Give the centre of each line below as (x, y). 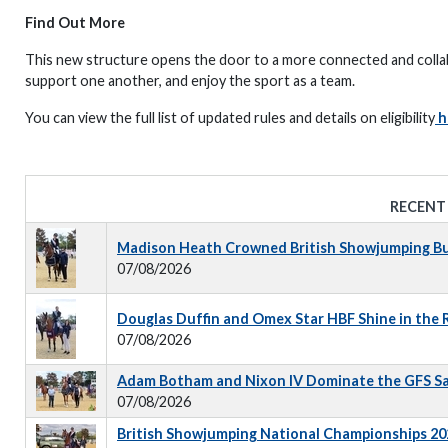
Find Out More (75, 22)
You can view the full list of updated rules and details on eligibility (230, 117)
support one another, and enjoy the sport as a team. (190, 80)
